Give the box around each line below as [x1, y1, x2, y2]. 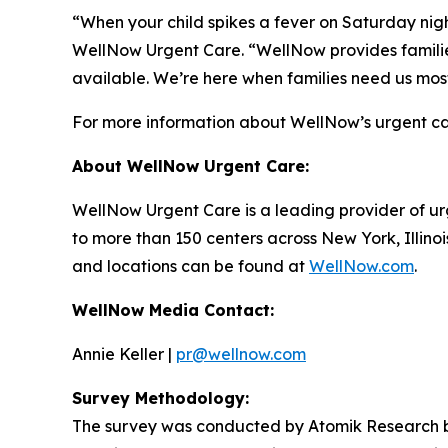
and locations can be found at [72, 256, 309, 277]
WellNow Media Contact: [72, 300, 274, 321]
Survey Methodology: [72, 388, 249, 409]
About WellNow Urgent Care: [72, 156, 309, 177]
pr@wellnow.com [176, 344, 306, 365]
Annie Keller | [72, 344, 176, 365]
